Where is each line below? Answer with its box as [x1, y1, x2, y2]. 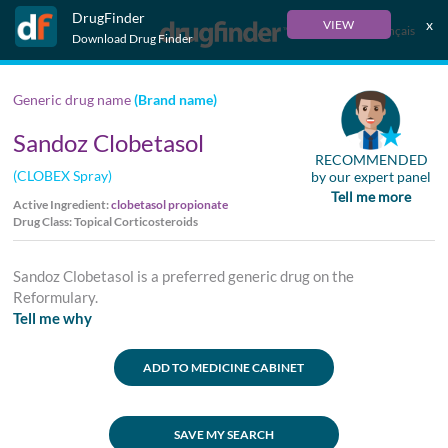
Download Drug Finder [71, 31, 193, 46]
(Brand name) [131, 91, 218, 108]
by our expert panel [311, 168, 432, 185]
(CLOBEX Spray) [13, 167, 113, 184]
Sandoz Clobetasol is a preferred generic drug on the [13, 267, 355, 285]
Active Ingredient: [13, 197, 112, 212]
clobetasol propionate [111, 197, 229, 212]
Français [369, 23, 415, 38]
